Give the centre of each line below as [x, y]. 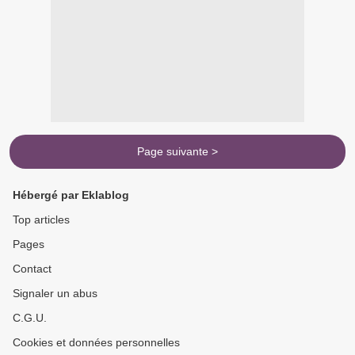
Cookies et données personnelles [96, 342]
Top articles [41, 219]
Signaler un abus [55, 293]
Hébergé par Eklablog [71, 195]
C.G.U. [30, 318]
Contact [32, 269]
